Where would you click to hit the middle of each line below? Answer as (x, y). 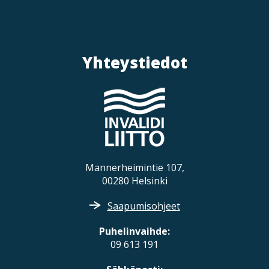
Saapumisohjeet (144, 206)
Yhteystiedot (134, 62)
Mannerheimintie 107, (134, 167)
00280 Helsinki (134, 180)
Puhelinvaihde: (134, 231)
